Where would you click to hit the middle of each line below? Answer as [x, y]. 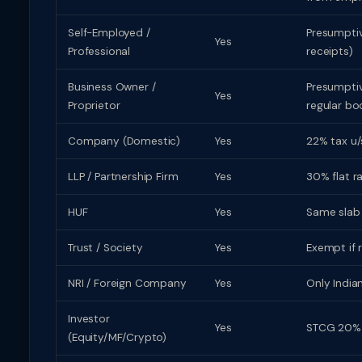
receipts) [330, 51]
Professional [99, 51]
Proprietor [94, 105]
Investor [89, 319]
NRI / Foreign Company [127, 283]
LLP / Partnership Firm [123, 177]
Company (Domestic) [124, 141]
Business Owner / [112, 87]
